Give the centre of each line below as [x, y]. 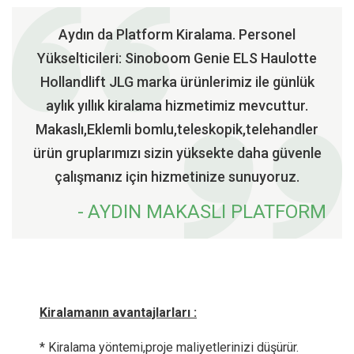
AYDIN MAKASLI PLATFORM [207, 212]
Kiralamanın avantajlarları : [118, 313]
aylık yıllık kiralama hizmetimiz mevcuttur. [177, 105]
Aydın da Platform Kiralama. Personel [177, 34]
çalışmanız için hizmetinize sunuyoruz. [177, 177]
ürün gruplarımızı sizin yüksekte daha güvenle [177, 153]
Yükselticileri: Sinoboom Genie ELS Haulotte [177, 58]
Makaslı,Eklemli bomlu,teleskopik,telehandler [177, 129]
